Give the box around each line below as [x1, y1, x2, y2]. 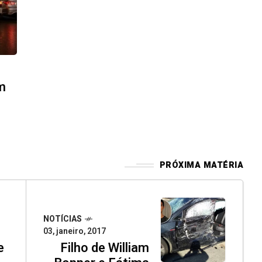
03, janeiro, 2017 [43, 225, 106, 238]
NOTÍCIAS [43, 213, 82, 226]
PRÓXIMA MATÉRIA [159, 159, 243, 172]
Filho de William [60, 239, 149, 258]
